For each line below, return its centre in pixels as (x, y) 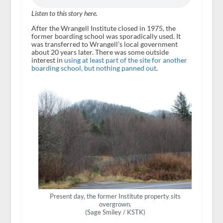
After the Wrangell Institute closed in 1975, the (103, 28)
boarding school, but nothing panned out (94, 68)
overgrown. (115, 204)
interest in (48, 60)
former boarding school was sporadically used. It (106, 36)
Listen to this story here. (64, 13)
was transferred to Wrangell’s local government (104, 44)
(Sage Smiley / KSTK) (115, 212)
